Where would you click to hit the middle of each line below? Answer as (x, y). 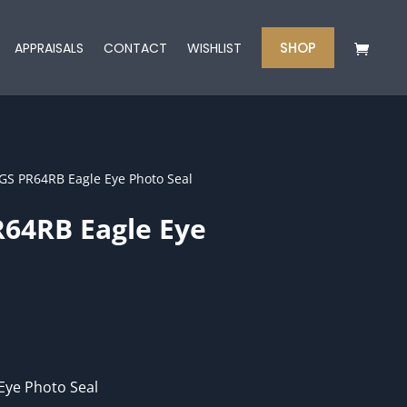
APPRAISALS (49, 48)
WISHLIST (214, 48)
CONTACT (135, 48)
